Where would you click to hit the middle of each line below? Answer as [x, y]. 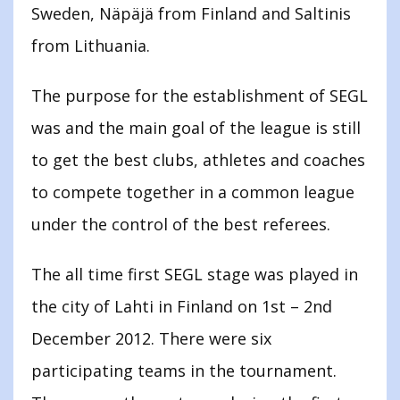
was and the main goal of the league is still [196, 128]
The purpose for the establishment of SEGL [200, 96]
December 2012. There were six [151, 339]
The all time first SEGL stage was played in [195, 275]
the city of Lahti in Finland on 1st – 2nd [182, 307]
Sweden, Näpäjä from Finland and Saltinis [191, 14]
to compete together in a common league [193, 192]
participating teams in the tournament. [184, 371]
